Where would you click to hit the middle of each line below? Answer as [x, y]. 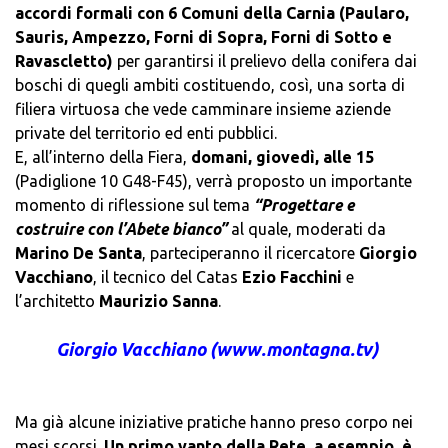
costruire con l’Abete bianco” [121, 229]
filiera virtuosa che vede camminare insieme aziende [203, 109]
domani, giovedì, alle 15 [280, 157]
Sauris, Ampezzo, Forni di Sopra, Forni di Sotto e [203, 37]
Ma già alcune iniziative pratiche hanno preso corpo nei [214, 422]
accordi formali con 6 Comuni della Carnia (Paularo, [212, 13]
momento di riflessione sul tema [134, 205]
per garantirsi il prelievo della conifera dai [265, 61]
